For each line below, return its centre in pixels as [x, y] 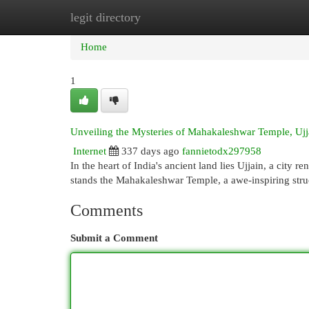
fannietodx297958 [222, 151]
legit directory [106, 17]
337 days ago [150, 151]
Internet [90, 151]
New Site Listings [176, 17]
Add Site [252, 17]
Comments [107, 210]
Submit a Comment [114, 238]
